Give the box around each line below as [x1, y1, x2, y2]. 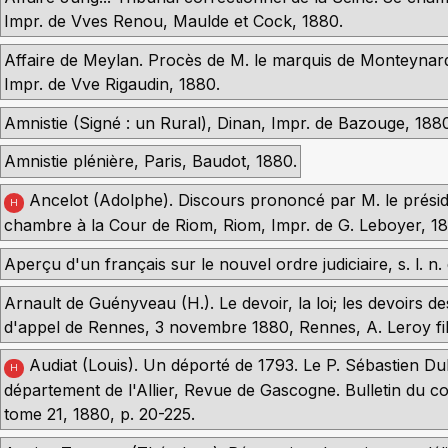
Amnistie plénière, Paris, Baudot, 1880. [4, 151, 298, 172]
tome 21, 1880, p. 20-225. [4, 404, 196, 425]
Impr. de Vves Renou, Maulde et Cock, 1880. [4, 11, 344, 32]
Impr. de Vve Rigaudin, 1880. [4, 73, 221, 94]
